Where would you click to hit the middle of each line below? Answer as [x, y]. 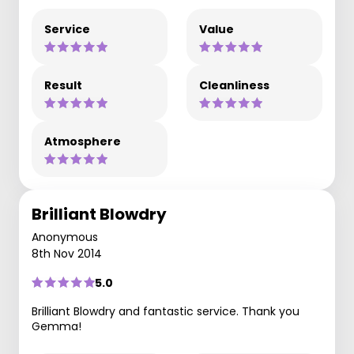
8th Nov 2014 [67, 253]
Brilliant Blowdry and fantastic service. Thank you [166, 311]
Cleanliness [234, 85]
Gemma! [56, 326]
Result [63, 85]
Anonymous [65, 237]
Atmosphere [83, 141]
